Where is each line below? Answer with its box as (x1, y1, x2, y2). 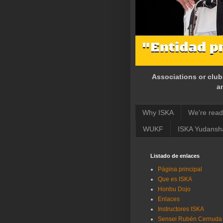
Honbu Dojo (158, 185, 191, 193)
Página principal (158, 165, 202, 173)
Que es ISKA (158, 175, 192, 183)
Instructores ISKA (158, 205, 204, 213)
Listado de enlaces (150, 152, 200, 159)
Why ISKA (142, 109, 174, 117)
